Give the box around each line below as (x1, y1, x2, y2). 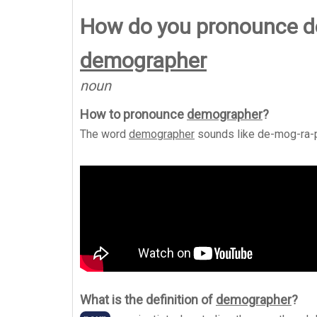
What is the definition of (80, 292, 216, 307)
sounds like (195, 127, 258, 141)
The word (80, 127, 129, 141)
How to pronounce (80, 107, 187, 122)
